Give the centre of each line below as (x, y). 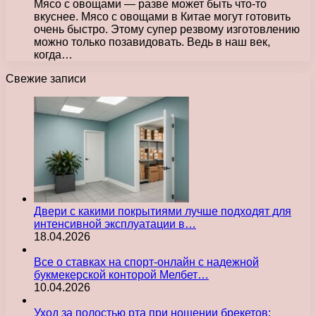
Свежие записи (46, 78)
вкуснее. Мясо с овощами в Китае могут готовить (162, 16)
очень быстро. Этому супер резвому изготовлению (167, 29)
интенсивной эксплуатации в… (115, 224)
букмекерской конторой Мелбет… (121, 274)
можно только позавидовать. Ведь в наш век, (152, 42)
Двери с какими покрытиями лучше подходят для (163, 211)
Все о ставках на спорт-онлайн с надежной (146, 262)
